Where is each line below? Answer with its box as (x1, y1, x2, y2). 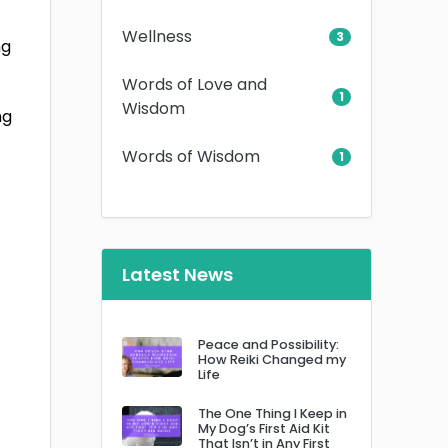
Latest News (122, 261, 233, 287)
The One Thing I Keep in (198, 404, 347, 422)
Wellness (122, 24, 192, 48)
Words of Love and (122, 72, 267, 96)
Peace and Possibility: (198, 335, 339, 353)
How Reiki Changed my (198, 350, 346, 368)
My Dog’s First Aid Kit (198, 419, 330, 437)
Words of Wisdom (122, 144, 260, 168)
